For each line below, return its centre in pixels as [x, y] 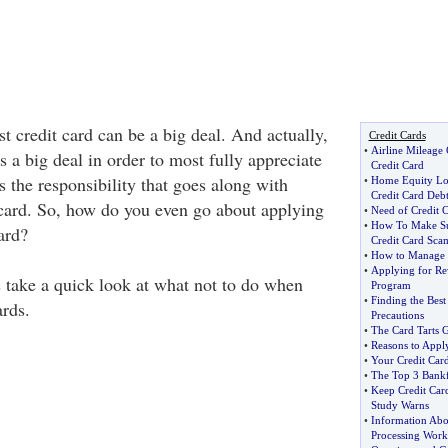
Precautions [397, 315]
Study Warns [399, 405]
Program [390, 285]
